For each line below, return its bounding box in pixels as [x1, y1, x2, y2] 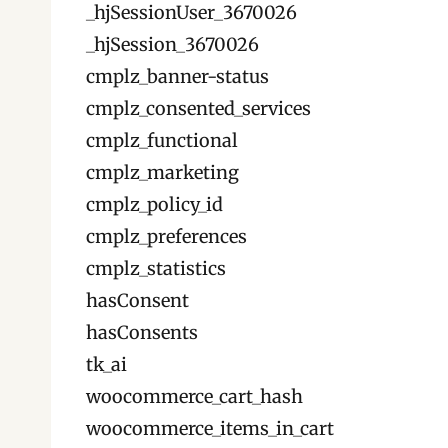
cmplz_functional [86, 129, 238, 152]
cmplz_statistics [86, 257, 226, 280]
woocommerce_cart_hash [86, 385, 303, 408]
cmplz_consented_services [86, 97, 311, 120]
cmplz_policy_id [86, 193, 223, 216]
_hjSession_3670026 [86, 33, 259, 56]
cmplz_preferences [86, 225, 247, 248]
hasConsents [86, 321, 198, 344]
